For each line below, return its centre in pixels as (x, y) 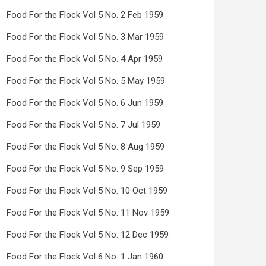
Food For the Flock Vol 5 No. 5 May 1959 (86, 81)
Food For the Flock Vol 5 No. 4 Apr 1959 (85, 59)
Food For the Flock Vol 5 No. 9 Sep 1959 (85, 169)
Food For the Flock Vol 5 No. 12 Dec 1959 (88, 235)
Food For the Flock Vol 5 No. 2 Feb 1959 (85, 15)
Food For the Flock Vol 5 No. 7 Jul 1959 (83, 125)
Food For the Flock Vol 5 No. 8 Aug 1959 (85, 147)
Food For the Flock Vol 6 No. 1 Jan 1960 (85, 256)
